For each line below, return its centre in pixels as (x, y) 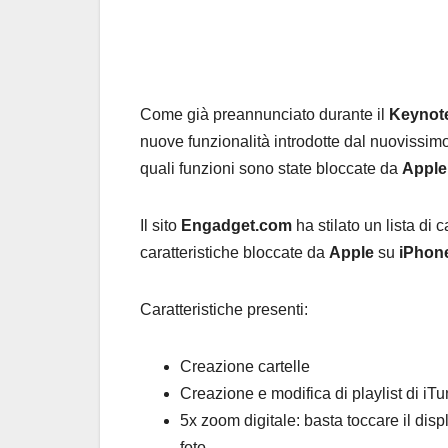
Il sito (160, 226)
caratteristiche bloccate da (234, 253)
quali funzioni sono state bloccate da (271, 169)
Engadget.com (236, 226)
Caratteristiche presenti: (224, 310)
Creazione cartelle (245, 367)
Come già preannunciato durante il (264, 115)
